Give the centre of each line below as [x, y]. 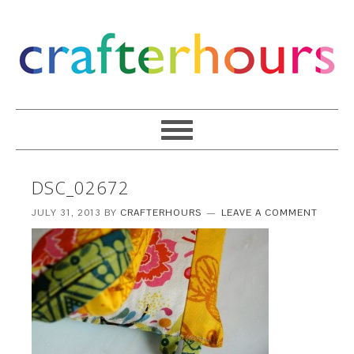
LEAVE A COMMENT [270, 213]
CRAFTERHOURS [161, 213]
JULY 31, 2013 [67, 213]
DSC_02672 [81, 187]
